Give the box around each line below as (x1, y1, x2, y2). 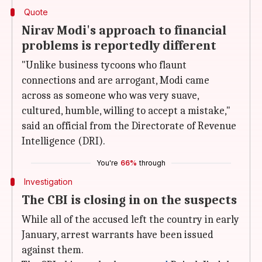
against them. (22, 244, 84, 256)
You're (96, 158, 118, 167)
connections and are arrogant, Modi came (22, 74, 209, 87)
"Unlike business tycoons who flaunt (22, 59, 187, 71)
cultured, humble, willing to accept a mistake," (22, 105, 230, 117)
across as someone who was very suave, (22, 89, 199, 102)
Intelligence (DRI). (22, 135, 105, 147)
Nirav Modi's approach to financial (22, 23, 226, 38)
